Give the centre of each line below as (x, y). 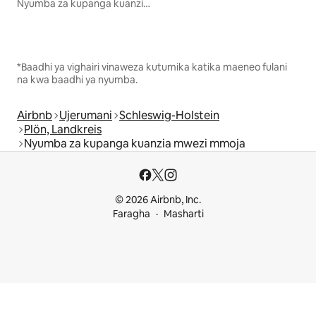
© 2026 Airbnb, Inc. (158, 200)
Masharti (183, 214)
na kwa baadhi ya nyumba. (77, 80)
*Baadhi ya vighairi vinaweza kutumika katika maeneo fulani (152, 67)
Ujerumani (86, 116)
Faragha (131, 214)
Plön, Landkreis (63, 130)
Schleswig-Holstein (169, 116)
